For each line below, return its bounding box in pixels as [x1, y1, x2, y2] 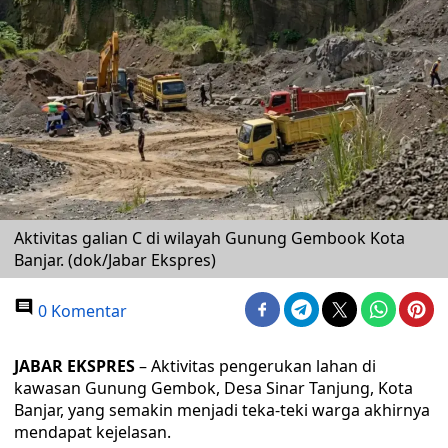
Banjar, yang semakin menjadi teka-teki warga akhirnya [14, 399, 430, 421]
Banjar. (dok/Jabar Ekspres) [14, 249, 216, 271]
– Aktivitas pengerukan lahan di [135, 355, 376, 377]
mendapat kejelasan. [14, 421, 171, 443]
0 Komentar [34, 300, 127, 322]
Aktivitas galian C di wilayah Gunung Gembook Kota [14, 227, 405, 249]
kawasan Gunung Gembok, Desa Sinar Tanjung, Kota [14, 377, 413, 399]
